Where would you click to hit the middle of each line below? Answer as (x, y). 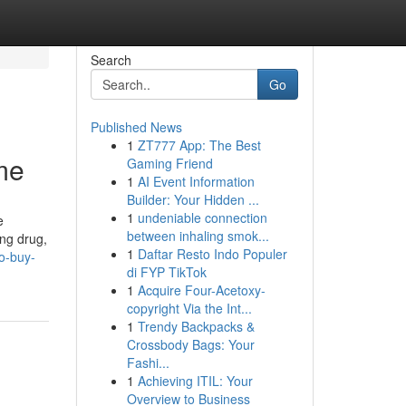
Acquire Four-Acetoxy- (201, 290)
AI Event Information (196, 181)
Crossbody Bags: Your (190, 344)
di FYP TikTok (166, 272)
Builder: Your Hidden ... (193, 199)
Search (111, 60)
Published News (136, 127)
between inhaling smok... (198, 236)
